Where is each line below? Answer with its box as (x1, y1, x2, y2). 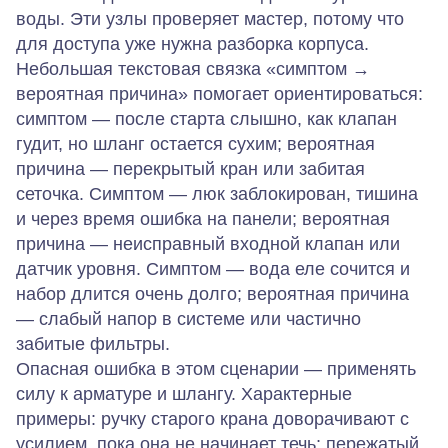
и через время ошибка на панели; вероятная (16, 208, 390, 229)
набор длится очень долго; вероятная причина (16, 283, 409, 304)
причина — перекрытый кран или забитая (16, 158, 365, 179)
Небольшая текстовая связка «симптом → (16, 58, 370, 79)
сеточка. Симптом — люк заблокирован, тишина (16, 183, 418, 204)
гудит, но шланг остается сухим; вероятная (16, 133, 375, 154)
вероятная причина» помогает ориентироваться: (16, 83, 423, 104)
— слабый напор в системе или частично (16, 308, 361, 329)
